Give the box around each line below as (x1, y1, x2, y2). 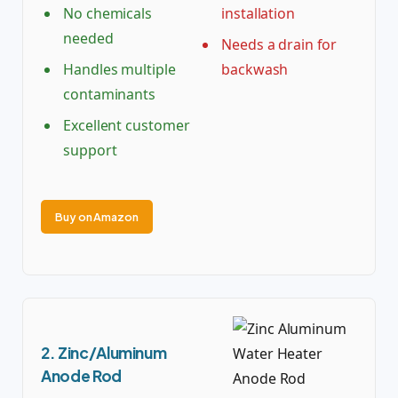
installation (221, 4, 296, 24)
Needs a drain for (221, 35, 337, 55)
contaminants (63, 84, 156, 105)
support (63, 140, 117, 161)
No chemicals (63, 4, 153, 24)
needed (63, 28, 114, 49)
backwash (221, 60, 289, 80)
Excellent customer (63, 115, 190, 136)
